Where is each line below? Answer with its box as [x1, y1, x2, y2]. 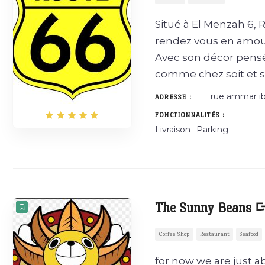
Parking [196, 124, 228, 135]
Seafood [240, 231, 258, 237]
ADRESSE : [155, 93, 192, 101]
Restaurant [200, 231, 230, 237]
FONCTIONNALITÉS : [155, 111, 225, 119]
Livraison [155, 124, 190, 135]
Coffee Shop [159, 231, 190, 237]
